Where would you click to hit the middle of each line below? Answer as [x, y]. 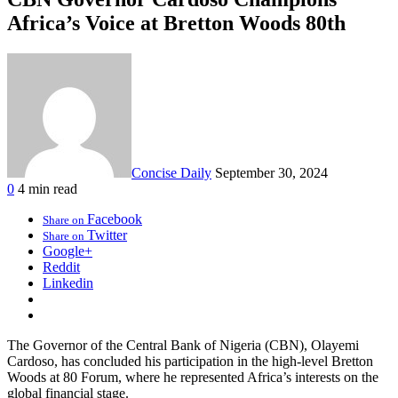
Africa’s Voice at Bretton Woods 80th [176, 23]
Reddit [61, 267]
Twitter [107, 235]
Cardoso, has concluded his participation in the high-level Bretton [190, 361]
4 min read [48, 188]
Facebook [115, 219]
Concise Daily [171, 172]
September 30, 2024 [271, 172]
